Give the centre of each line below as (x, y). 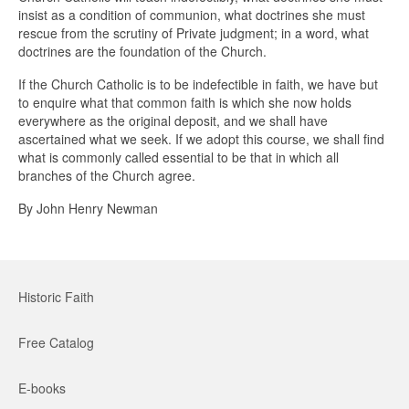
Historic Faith (56, 296)
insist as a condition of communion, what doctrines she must (192, 14)
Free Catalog (56, 342)
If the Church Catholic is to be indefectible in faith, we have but (198, 84)
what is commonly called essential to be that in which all (178, 157)
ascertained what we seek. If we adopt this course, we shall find (201, 138)
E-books (42, 388)
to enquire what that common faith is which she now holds (185, 102)
